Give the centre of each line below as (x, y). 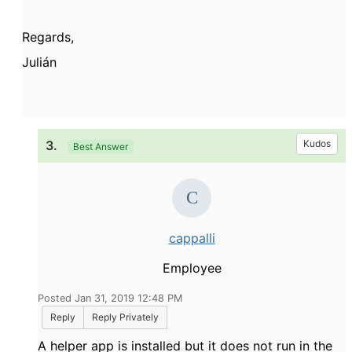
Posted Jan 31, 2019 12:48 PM (110, 298)
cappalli (192, 238)
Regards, (48, 37)
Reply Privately (125, 317)
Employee (192, 268)
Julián (39, 62)
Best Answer (101, 146)
